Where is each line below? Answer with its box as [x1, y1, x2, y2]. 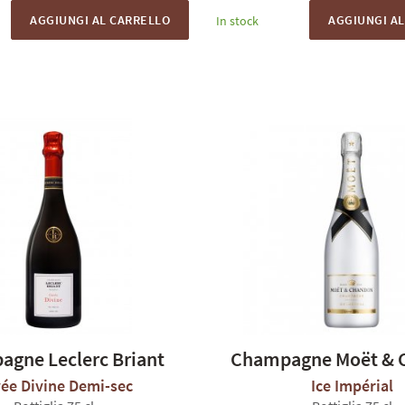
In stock [216, 13, 259, 29]
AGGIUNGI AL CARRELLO [30, 12, 170, 28]
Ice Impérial [310, 375, 393, 396]
